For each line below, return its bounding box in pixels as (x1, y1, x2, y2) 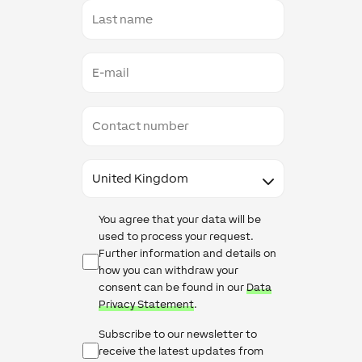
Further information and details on (98, 246, 276, 259)
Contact (81, 106, 124, 119)
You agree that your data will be (98, 213, 261, 225)
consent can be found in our (98, 280, 246, 293)
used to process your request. (98, 229, 254, 242)
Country (81, 159, 122, 172)
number (81, 120, 122, 133)
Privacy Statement (98, 297, 194, 310)
